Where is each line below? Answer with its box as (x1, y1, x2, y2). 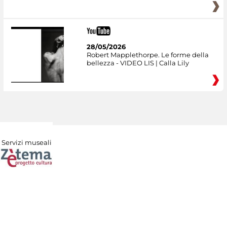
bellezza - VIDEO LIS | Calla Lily (86, 59, 189, 67)
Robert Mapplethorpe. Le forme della (86, 51, 209, 59)
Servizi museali (1, 138, 52, 147)
